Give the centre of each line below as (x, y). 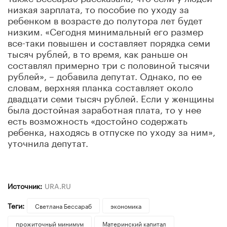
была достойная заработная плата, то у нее (104, 108)
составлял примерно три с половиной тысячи (109, 64)
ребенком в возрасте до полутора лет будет (105, 19)
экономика (126, 205)
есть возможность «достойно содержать (98, 119)
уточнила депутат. (48, 142)
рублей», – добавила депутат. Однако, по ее (105, 75)
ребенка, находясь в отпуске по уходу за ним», (111, 130)
